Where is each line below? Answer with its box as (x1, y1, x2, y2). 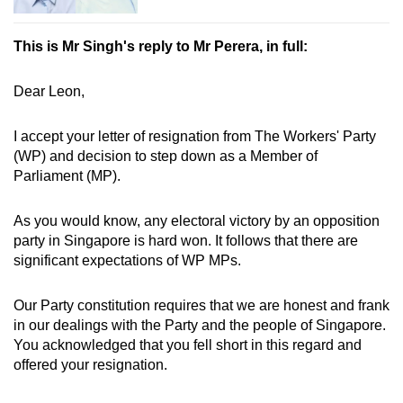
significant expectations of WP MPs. (13, 253, 241, 269)
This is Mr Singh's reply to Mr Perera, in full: (13, 39, 308, 55)
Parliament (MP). (13, 168, 121, 184)
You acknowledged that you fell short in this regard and (13, 337, 362, 354)
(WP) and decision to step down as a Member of (13, 148, 318, 165)
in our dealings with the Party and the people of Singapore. (13, 318, 386, 334)
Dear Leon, (13, 84, 85, 100)
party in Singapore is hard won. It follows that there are (13, 233, 358, 249)
